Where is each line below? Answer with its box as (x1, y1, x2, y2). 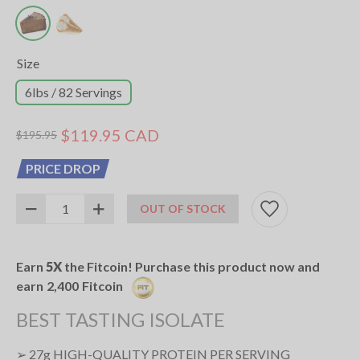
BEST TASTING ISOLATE (16, 307, 225, 331)
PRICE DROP (26, 160, 100, 176)
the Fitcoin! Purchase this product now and (62, 258, 320, 274)
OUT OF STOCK (140, 202, 226, 216)
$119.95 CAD (60, 125, 159, 145)
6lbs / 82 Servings (25, 84, 122, 100)
